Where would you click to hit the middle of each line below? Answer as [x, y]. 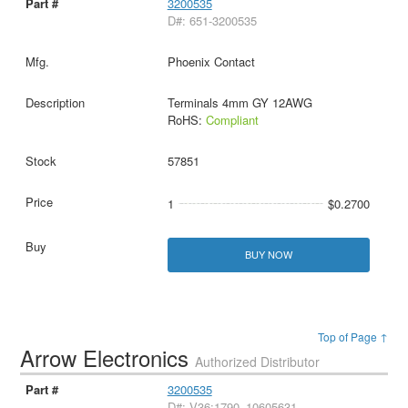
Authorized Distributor [258, 361]
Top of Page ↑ [352, 336]
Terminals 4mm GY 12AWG [240, 103]
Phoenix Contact [211, 62]
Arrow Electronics [108, 357]
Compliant [232, 120]
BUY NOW [268, 255]
